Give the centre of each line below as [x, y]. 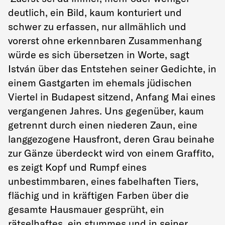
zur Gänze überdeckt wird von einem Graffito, [111, 153]
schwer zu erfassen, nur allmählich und [97, 26]
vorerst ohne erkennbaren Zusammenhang [105, 40]
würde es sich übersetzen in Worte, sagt [99, 54]
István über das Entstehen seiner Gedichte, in [112, 69]
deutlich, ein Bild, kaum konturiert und [95, 12]
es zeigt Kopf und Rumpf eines [77, 167]
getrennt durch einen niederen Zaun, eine [103, 125]
